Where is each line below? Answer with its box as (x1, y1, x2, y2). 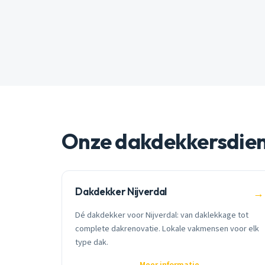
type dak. (75, 235, 109, 248)
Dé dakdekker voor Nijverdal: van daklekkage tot (75, 208, 249, 221)
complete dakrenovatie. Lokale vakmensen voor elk (75, 222, 260, 235)
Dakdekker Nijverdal (75, 185, 167, 198)
